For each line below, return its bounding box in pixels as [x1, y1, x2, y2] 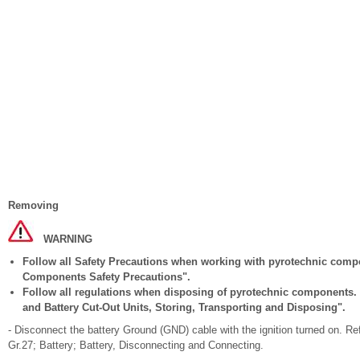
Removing [8, 199, 59, 211]
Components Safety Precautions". [22, 271, 190, 283]
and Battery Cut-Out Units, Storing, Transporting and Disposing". [22, 301, 346, 313]
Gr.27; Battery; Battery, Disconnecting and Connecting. [8, 339, 264, 351]
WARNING [43, 233, 92, 245]
